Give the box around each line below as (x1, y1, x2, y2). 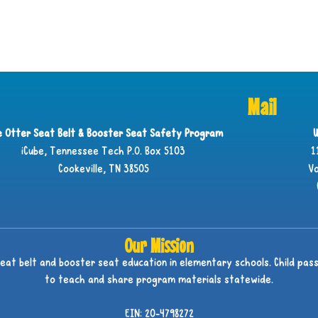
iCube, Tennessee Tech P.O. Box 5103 (21, 146, 186, 158)
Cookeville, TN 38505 (57, 164, 149, 176)
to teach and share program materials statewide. (45, 275, 273, 287)
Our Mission (124, 234, 194, 257)
